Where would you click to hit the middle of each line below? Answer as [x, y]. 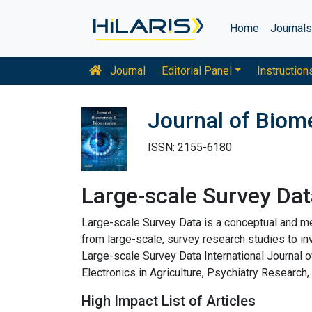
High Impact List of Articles [169, 301]
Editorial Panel [196, 71]
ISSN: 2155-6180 [190, 147]
